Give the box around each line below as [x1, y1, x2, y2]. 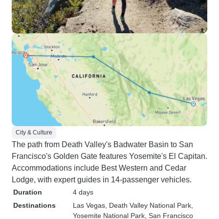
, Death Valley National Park [105, 201, 191, 209]
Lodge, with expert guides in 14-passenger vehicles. [12, 175, 192, 184]
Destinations [13, 201, 56, 209]
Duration [13, 188, 42, 196]
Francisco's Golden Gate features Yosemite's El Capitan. [12, 152, 207, 160]
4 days [73, 188, 93, 196]
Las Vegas [73, 201, 105, 209]
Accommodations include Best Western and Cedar [12, 164, 186, 172]
